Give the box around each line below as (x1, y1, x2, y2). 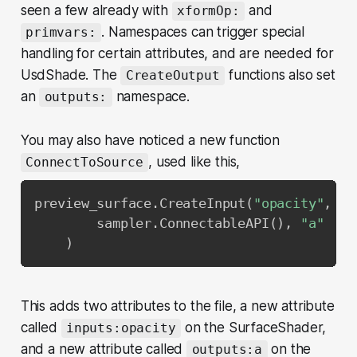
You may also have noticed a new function (20, 132, 280, 149)
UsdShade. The (20, 67, 121, 84)
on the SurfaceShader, (181, 320, 327, 336)
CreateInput (159, 194, 246, 211)
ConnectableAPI (159, 214, 269, 231)
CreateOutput (125, 68, 220, 84)
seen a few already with (20, 2, 172, 19)
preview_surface (33, 194, 152, 211)
